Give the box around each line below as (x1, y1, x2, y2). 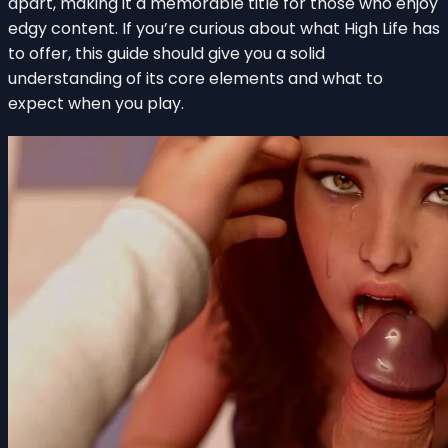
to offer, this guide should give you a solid (8, 41, 325, 65)
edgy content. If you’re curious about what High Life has (8, 16, 440, 40)
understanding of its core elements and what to (8, 66, 383, 90)
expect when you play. (8, 91, 184, 115)
